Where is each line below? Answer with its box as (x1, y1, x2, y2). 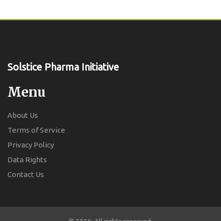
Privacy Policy (7, 140, 54, 149)
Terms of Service (7, 125, 65, 134)
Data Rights (7, 155, 47, 164)
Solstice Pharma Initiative (7, 61, 119, 73)
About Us (7, 110, 38, 119)
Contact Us (7, 170, 44, 179)
